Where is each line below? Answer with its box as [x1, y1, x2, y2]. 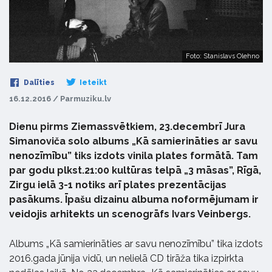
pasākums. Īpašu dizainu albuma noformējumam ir [9, 194, 259, 206]
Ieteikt [78, 78, 107, 87]
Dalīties [22, 78, 55, 87]
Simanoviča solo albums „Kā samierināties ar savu [9, 135, 257, 148]
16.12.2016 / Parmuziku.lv [9, 94, 111, 104]
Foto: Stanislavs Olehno [186, 52, 259, 61]
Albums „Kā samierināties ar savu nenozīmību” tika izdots [9, 238, 263, 250]
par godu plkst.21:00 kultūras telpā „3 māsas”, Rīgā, [9, 165, 261, 177]
